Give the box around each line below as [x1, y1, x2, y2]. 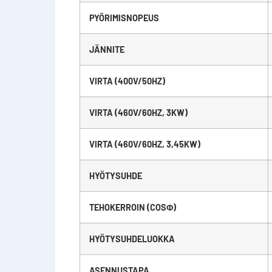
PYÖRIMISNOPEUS [89, 12, 159, 23]
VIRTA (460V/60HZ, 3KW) [89, 107, 188, 118]
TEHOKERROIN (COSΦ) [89, 202, 176, 212]
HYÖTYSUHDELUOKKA [89, 233, 175, 244]
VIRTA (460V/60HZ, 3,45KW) [89, 138, 200, 149]
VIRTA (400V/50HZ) [89, 75, 165, 86]
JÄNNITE [89, 44, 124, 55]
